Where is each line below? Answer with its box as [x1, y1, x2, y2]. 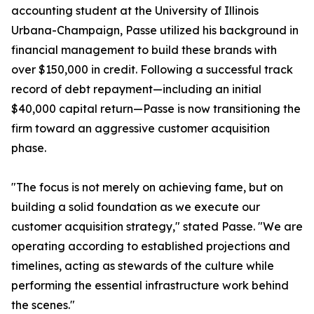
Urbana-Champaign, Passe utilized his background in [11, 23, 299, 37]
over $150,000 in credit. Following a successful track [11, 62, 293, 76]
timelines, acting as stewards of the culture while [11, 259, 274, 273]
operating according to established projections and [11, 239, 290, 253]
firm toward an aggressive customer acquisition [11, 121, 270, 135]
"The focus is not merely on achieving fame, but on [11, 180, 283, 194]
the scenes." [11, 298, 75, 312]
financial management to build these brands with [11, 43, 277, 57]
